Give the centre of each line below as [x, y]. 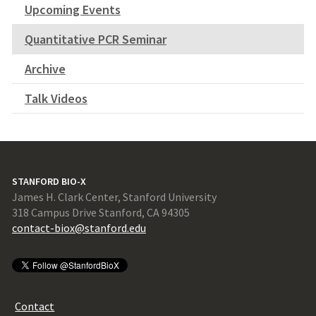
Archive [45, 68]
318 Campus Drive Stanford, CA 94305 [101, 213]
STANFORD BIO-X [49, 182]
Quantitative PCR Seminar [95, 39]
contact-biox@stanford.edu [79, 228]
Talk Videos [56, 98]
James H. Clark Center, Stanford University [114, 197]
